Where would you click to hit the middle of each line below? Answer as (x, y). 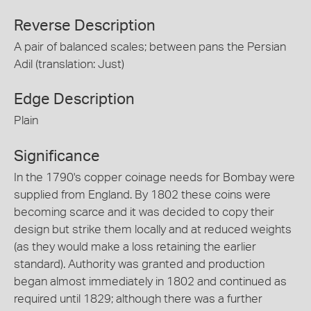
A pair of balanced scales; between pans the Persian (150, 47)
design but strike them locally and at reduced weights (153, 229)
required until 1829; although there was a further (138, 299)
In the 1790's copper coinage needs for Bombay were (154, 177)
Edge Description (74, 100)
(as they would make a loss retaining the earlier (135, 246)
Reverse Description (85, 25)
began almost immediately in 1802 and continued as (150, 281)
